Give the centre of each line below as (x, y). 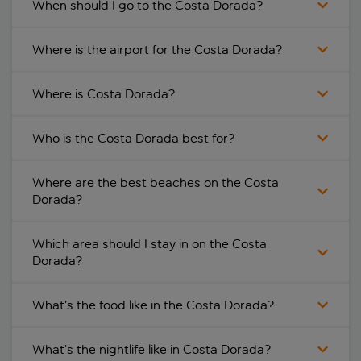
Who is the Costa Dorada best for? (133, 139)
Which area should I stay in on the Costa (149, 244)
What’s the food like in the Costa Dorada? (153, 305)
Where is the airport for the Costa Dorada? (157, 50)
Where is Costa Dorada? (104, 94)
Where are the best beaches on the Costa (156, 183)
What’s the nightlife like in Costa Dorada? (151, 350)
